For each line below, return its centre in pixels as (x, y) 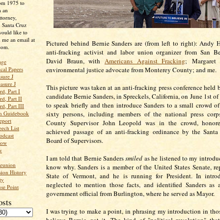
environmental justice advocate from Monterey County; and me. (132, 70)
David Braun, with (75, 61)
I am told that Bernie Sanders (86, 158)
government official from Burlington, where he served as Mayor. (131, 193)
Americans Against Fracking (145, 61)
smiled (135, 158)
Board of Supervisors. (75, 140)
